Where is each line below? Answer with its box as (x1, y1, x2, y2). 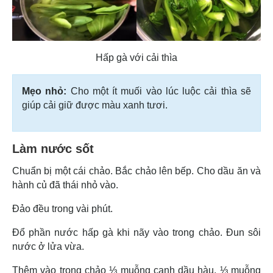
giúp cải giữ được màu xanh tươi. (22, 99, 170, 110)
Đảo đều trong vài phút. (12, 203, 115, 214)
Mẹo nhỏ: (22, 85, 71, 96)
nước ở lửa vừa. (12, 241, 87, 252)
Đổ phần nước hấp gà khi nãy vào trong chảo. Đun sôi (12, 227, 261, 238)
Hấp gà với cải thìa (96, 52, 177, 63)
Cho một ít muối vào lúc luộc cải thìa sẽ (70, 85, 252, 96)
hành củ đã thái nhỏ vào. (12, 179, 121, 190)
